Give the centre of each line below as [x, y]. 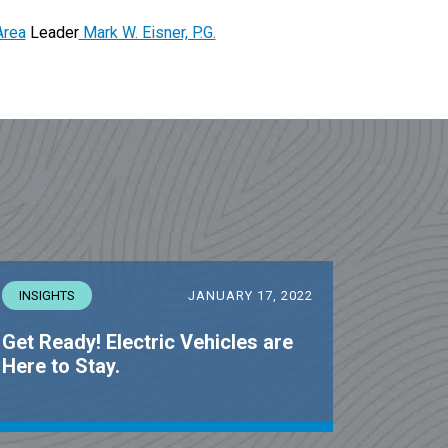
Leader [52, 32]
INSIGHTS [46, 295]
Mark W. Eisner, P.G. [147, 32]
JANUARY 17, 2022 [250, 295]
